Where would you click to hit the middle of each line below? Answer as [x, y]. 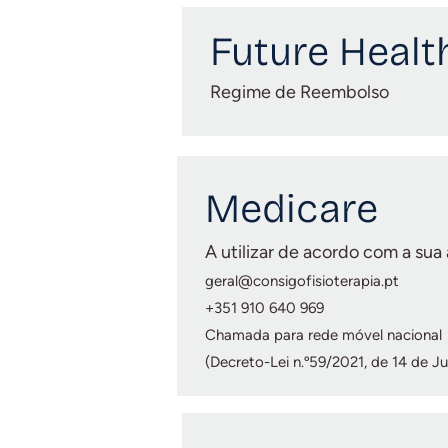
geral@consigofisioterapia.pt [302, 281]
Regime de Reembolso [299, 92]
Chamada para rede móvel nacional [323, 335]
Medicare [291, 209]
